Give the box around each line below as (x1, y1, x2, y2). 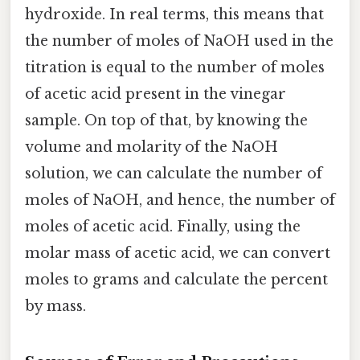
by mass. (25, 297, 86, 315)
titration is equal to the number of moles (25, 58, 325, 76)
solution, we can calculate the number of (25, 164, 322, 182)
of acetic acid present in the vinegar (25, 84, 286, 103)
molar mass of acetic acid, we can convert (25, 243, 330, 262)
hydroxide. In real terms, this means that (25, 5, 324, 23)
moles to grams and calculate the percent (25, 270, 328, 288)
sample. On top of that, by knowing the (25, 111, 308, 129)
